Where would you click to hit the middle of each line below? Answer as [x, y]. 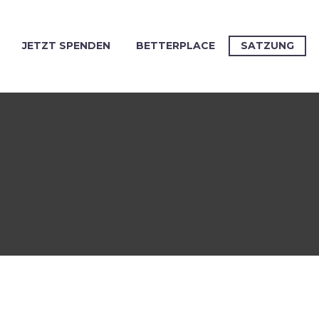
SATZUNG [267, 46]
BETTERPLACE [176, 46]
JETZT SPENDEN [66, 46]
